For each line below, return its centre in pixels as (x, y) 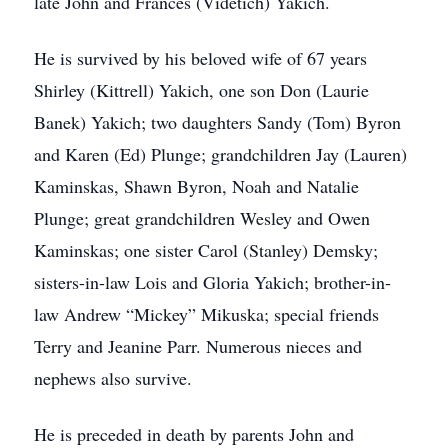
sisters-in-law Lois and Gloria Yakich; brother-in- (212, 282)
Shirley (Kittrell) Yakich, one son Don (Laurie (201, 90)
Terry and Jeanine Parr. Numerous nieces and (198, 346)
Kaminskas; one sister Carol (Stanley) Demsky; (206, 250)
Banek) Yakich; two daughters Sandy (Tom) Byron (217, 122)
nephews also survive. (113, 378)
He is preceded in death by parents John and (194, 434)
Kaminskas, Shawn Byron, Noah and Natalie (196, 186)
